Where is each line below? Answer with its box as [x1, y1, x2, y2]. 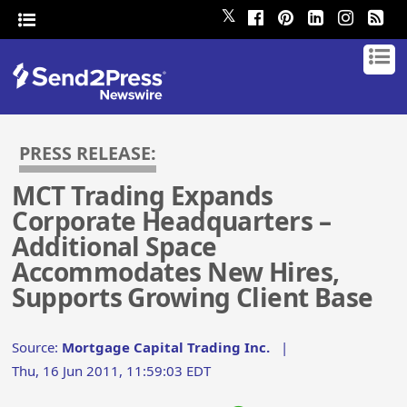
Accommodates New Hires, [12, 254, 340, 290]
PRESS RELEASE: [19, 141, 157, 165]
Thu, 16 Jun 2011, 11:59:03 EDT [12, 362, 212, 381]
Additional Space [12, 229, 217, 264]
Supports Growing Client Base [12, 280, 373, 315]
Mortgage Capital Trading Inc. [62, 338, 271, 357]
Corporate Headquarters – [12, 203, 331, 239]
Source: [12, 338, 63, 357]
